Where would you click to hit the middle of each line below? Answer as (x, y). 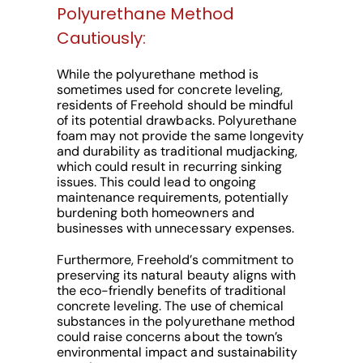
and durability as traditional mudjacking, (177, 152)
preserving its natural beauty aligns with (176, 275)
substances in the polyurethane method (175, 322)
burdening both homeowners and (155, 213)
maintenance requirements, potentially (172, 198)
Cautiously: (101, 38)
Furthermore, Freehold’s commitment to (175, 260)
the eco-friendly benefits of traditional (171, 291)
